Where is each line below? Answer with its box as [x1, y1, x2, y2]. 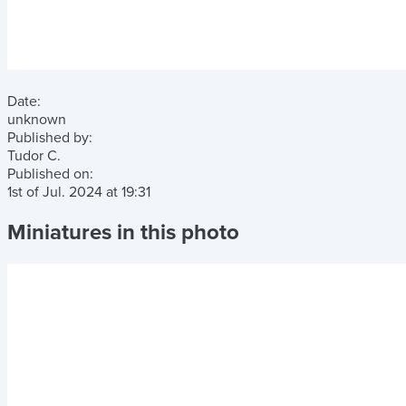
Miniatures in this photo [7, 218, 239, 246]
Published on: [7, 165, 93, 183]
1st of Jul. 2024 [7, 183, 106, 201]
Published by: [7, 129, 92, 147]
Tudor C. [7, 147, 61, 165]
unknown [7, 111, 66, 129]
